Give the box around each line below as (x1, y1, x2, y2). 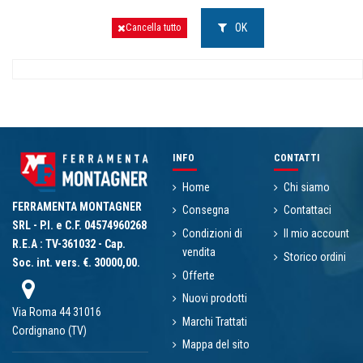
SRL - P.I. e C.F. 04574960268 (12, 218, 147, 232)
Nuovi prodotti (182, 292, 247, 305)
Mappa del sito (182, 338, 250, 352)
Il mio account (284, 227, 349, 241)
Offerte (182, 268, 215, 282)
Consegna (182, 203, 229, 217)
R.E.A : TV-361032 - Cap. (12, 237, 126, 250)
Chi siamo (284, 180, 330, 194)
